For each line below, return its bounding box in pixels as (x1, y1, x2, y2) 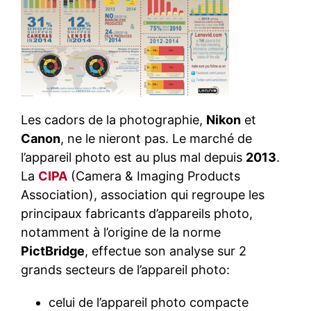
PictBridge (21, 244, 85, 259)
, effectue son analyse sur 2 (85, 244, 246, 259)
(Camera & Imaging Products (67, 169, 240, 184)
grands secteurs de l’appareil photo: (21, 262, 230, 278)
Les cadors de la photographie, (21, 112, 206, 128)
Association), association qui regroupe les (21, 187, 264, 203)
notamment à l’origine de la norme (21, 225, 221, 240)
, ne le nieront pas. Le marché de (60, 131, 252, 146)
